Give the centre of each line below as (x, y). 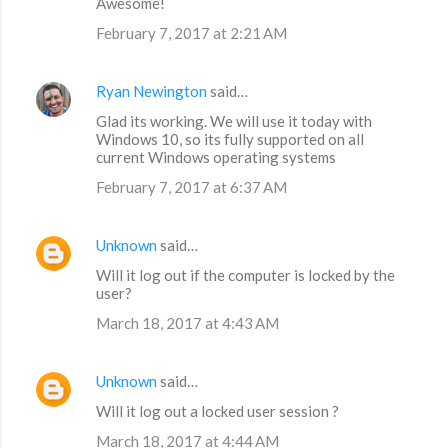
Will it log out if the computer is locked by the (245, 275)
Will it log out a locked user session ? (217, 411)
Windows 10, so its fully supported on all (230, 139)
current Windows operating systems (216, 157)
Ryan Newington (151, 91)
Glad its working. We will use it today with (234, 121)
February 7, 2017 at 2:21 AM (191, 33)
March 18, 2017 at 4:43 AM (187, 323)
